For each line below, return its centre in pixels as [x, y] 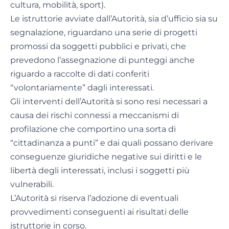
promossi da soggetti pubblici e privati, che [98, 47]
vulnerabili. [32, 185]
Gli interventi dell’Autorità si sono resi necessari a [109, 102]
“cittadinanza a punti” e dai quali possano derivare [112, 143]
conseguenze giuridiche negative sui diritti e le [106, 157]
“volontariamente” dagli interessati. [82, 88]
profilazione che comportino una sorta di [93, 129]
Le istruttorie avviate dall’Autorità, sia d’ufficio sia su [114, 19]
